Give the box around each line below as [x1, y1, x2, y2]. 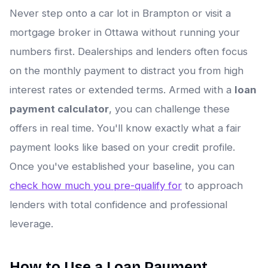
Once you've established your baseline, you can [10, 160, 234, 173]
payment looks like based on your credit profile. [10, 141, 235, 154]
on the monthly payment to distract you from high [10, 65, 243, 77]
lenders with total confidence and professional [10, 199, 227, 211]
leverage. [10, 218, 53, 230]
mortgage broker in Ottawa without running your [10, 26, 240, 39]
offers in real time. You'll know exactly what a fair [10, 122, 241, 135]
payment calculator [10, 103, 109, 115]
